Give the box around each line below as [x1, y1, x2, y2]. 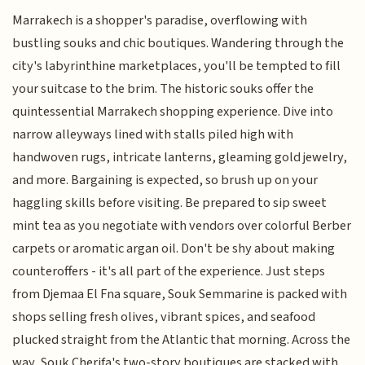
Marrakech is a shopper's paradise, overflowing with [12, 10, 308, 30]
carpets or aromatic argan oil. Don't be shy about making [12, 238, 336, 258]
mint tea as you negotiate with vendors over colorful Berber [12, 215, 352, 235]
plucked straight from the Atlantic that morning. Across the [12, 329, 351, 350]
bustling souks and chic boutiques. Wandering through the [12, 33, 345, 53]
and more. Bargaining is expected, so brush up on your [12, 169, 319, 190]
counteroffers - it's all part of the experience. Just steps [12, 261, 326, 281]
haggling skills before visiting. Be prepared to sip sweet [12, 192, 328, 213]
